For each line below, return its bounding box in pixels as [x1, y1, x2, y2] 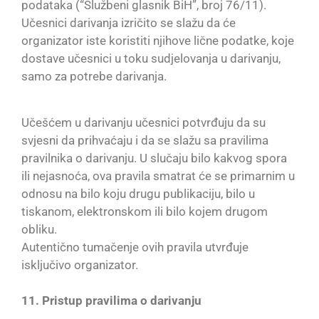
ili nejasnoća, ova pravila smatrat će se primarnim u [21, 168, 295, 183]
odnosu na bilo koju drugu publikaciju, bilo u [21, 186, 255, 201]
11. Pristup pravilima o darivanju [21, 293, 202, 308]
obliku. [21, 221, 57, 236]
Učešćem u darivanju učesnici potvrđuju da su [21, 115, 266, 130]
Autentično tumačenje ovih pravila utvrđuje [21, 239, 249, 254]
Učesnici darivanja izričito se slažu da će [21, 16, 236, 31]
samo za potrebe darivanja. [21, 69, 167, 84]
